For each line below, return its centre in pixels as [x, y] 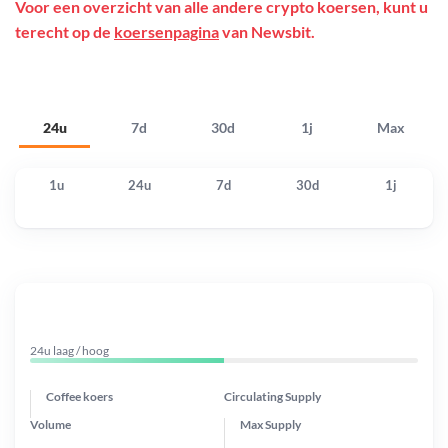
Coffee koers [79, 396]
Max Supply [270, 424]
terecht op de [64, 32]
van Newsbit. [267, 32]
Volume [50, 424]
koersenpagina [166, 32]
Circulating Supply [272, 396]
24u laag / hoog [69, 350]
